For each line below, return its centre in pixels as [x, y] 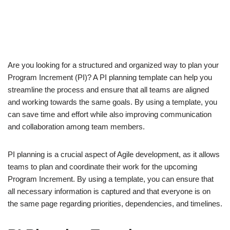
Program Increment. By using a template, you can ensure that [111, 179]
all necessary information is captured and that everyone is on [109, 191]
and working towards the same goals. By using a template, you [112, 102]
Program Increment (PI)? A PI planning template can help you [110, 78]
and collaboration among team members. [76, 127]
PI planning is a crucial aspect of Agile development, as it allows [114, 155]
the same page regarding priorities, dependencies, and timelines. [115, 204]
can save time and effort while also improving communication [110, 114]
